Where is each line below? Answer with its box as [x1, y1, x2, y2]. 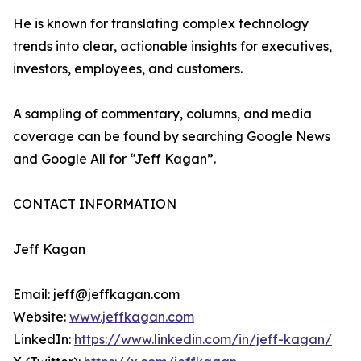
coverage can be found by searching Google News [13, 128, 330, 145]
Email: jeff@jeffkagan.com [13, 286, 180, 303]
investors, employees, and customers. [13, 60, 243, 77]
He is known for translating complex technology [13, 15, 309, 32]
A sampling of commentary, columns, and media [13, 106, 312, 122]
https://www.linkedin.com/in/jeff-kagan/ [74, 331, 332, 348]
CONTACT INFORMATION [13, 196, 176, 213]
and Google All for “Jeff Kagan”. [13, 151, 216, 168]
